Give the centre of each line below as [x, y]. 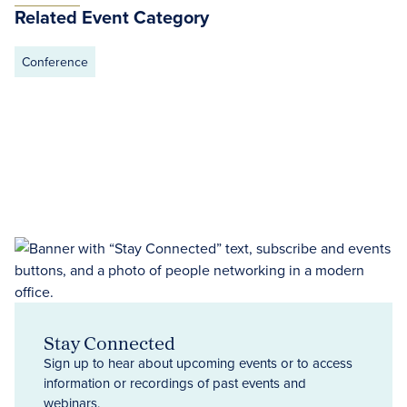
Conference [55, 62]
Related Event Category [112, 17]
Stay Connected [109, 342]
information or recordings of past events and [175, 383]
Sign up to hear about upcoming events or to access [198, 363]
